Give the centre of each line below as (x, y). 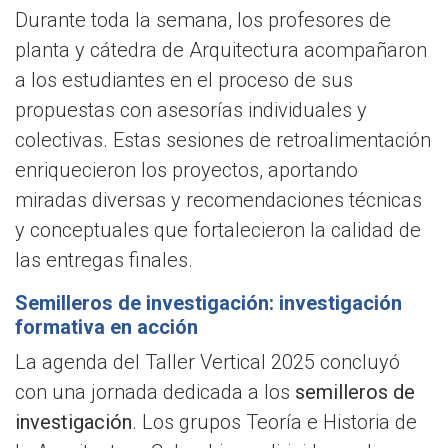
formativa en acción (106, 327)
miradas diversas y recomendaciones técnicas (218, 200)
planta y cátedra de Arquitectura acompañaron (221, 50)
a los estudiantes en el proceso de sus (184, 80)
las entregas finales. (104, 260)
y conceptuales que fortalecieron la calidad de (218, 230)
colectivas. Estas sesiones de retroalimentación (223, 140)
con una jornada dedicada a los (155, 392)
